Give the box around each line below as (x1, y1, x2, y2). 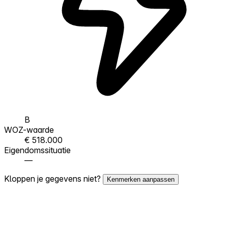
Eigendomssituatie (4, 145, 71, 155)
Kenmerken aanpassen (107, 175, 175, 183)
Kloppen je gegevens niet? (4, 173, 103, 184)
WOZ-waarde (4, 124, 54, 135)
